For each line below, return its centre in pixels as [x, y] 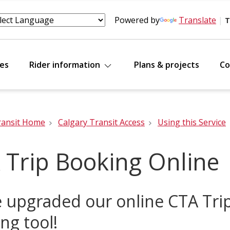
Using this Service [192, 122]
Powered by [137, 20]
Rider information [66, 65]
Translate [197, 20]
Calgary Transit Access [101, 122]
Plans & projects [167, 65]
